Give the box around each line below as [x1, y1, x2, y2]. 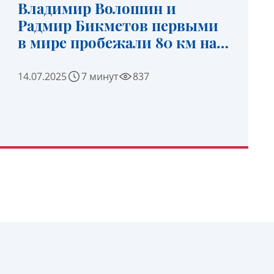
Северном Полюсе [18, 50, 149, 69]
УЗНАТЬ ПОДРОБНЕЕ [72, 143, 176, 155]
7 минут [81, 70, 119, 83]
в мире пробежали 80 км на [18, 32, 217, 52]
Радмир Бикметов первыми [18, 15, 219, 35]
